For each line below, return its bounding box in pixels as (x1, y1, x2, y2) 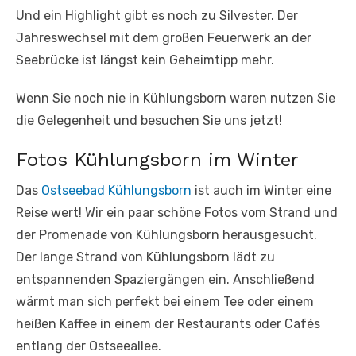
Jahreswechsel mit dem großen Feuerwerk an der (16, 29, 311, 45)
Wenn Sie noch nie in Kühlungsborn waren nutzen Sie (16, 90, 335, 106)
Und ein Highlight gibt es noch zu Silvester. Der (16, 7, 298, 23)
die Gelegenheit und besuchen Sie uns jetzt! (16, 112, 282, 128)
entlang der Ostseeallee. (16, 338, 161, 354)
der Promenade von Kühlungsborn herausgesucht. (16, 226, 317, 242)
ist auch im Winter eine (192, 182, 331, 198)
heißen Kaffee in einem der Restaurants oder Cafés (16, 315, 320, 331)
